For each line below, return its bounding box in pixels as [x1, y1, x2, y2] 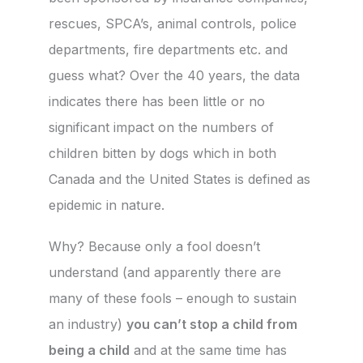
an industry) [49, 316, 126, 333]
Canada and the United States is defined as [49, 170, 310, 187]
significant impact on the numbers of [49, 118, 274, 135]
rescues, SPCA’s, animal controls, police [49, 15, 297, 32]
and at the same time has [130, 342, 287, 359]
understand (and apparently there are [49, 264, 281, 281]
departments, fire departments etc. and [49, 41, 288, 58]
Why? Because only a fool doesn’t [49, 238, 260, 255]
